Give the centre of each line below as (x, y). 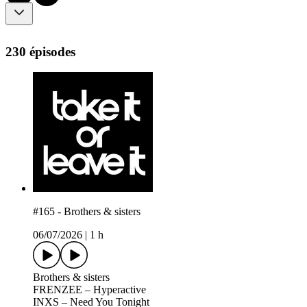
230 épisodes (40, 51)
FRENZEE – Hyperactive (89, 290)
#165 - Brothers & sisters (87, 212)
